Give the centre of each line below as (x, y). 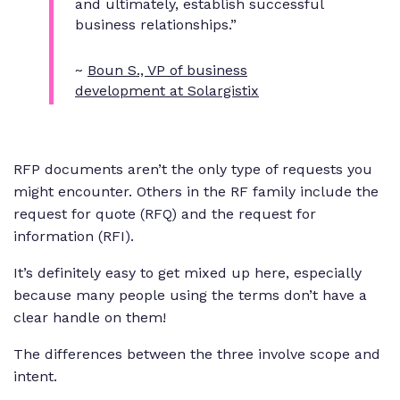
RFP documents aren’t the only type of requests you (193, 169)
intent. (35, 376)
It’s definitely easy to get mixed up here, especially (187, 272)
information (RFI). (74, 236)
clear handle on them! (90, 317)
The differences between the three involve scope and (197, 354)
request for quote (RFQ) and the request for (165, 213)
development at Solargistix (167, 90)
